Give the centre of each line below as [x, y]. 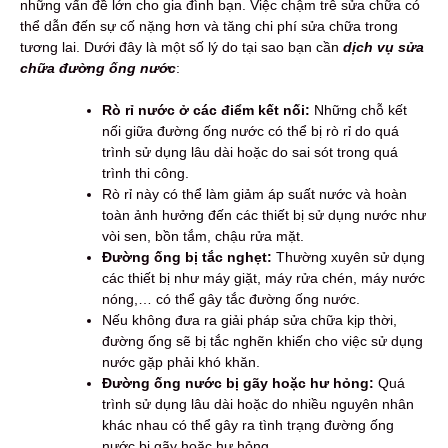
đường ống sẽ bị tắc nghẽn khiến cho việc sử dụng [262, 340]
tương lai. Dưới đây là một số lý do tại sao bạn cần [181, 46]
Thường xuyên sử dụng [348, 256]
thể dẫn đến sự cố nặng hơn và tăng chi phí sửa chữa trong [209, 25]
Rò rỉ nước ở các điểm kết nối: [206, 109]
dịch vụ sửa [383, 46]
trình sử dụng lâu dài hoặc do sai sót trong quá [250, 151]
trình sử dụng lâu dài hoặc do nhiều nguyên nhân [258, 403]
